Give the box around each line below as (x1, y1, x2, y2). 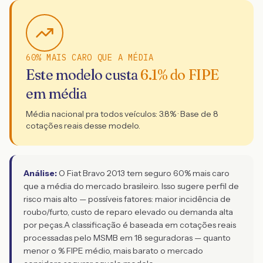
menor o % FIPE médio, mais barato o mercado (23, 245, 203, 256)
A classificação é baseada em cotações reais (64, 220, 236, 230)
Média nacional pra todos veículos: (26, 109, 159, 119)
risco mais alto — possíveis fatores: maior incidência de (23, 194, 231, 204)
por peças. (23, 220, 64, 230)
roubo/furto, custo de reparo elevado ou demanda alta (23, 207, 233, 217)
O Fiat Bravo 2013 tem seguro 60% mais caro (59, 168, 230, 178)
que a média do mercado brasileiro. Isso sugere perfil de (23, 181, 239, 191)
